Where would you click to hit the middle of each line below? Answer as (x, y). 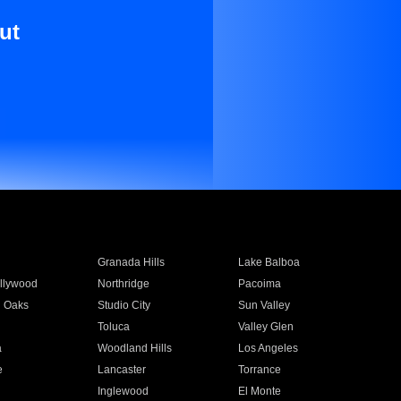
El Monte (260, 391)
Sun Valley (264, 305)
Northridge (123, 284)
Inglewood (123, 391)
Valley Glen (266, 327)
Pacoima (260, 284)
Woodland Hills (134, 348)
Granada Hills (131, 262)
